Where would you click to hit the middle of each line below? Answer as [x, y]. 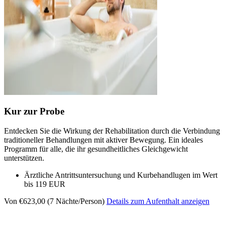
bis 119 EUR [45, 184]
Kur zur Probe [34, 111]
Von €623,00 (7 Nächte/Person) [54, 201]
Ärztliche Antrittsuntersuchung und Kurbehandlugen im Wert [121, 175]
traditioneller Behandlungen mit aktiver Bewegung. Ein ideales [103, 140]
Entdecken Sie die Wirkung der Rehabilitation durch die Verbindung [112, 131]
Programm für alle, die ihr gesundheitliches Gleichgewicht [96, 149]
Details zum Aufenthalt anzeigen [158, 201]
